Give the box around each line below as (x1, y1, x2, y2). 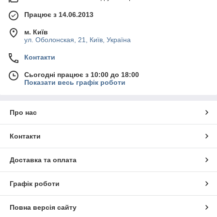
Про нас (10, 108, 37, 116)
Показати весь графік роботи (24, 78, 125, 86)
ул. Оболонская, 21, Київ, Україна (24, 35, 131, 44)
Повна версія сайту (10, 203, 77, 211)
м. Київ (24, 28, 48, 36)
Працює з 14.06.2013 (24, 10, 93, 18)
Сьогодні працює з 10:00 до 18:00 (24, 70, 139, 78)
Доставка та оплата (10, 155, 77, 164)
